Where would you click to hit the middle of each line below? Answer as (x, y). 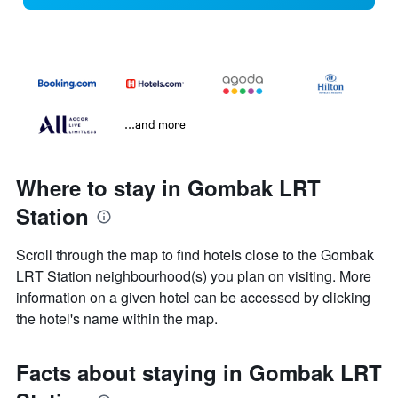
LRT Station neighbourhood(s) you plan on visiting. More (194, 276)
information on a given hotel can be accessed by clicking (193, 298)
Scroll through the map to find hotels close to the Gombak (195, 255)
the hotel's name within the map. (117, 319)
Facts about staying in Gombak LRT (199, 373)
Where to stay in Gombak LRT (168, 188)
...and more (155, 124)
